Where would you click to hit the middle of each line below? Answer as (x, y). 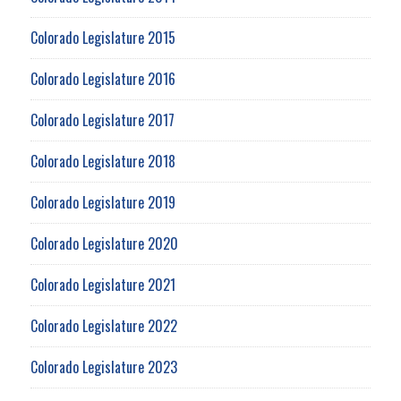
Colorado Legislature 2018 (102, 162)
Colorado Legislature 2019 (102, 203)
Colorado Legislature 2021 (102, 285)
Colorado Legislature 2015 (102, 38)
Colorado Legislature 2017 (102, 120)
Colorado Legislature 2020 (104, 244)
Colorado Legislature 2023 (103, 367)
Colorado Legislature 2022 (103, 326)
